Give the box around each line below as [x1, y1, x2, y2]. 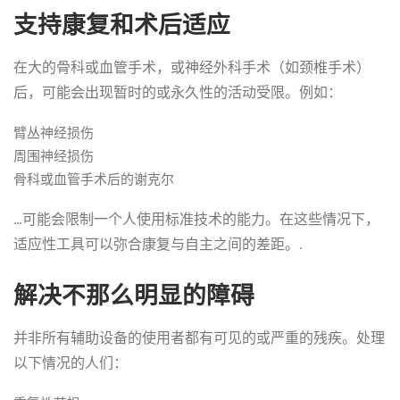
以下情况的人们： [13, 354, 128, 371]
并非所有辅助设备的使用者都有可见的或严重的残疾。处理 [13, 329, 385, 346]
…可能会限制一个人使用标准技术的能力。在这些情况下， [13, 211, 379, 228]
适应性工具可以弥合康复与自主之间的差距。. [13, 236, 303, 253]
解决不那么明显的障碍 [13, 281, 254, 310]
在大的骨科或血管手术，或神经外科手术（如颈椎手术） [13, 59, 371, 76]
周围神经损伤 [13, 148, 94, 164]
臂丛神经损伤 [13, 125, 94, 141]
